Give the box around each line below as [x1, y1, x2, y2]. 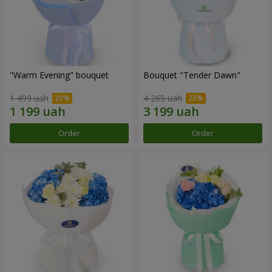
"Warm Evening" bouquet [10, 69, 109, 81]
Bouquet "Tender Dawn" [143, 69, 240, 81]
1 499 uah [10, 92, 49, 104]
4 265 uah [143, 92, 182, 104]
